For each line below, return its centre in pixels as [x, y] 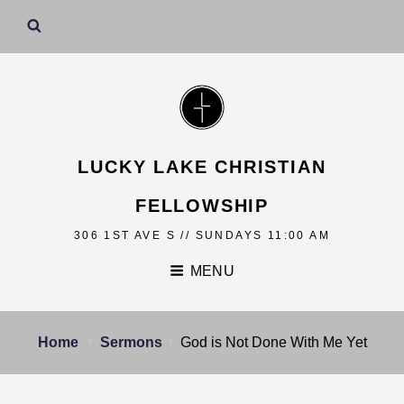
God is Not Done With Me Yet [273, 342]
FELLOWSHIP [202, 205]
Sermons [131, 342]
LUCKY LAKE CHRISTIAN [202, 166]
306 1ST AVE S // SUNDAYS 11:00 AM [202, 235]
